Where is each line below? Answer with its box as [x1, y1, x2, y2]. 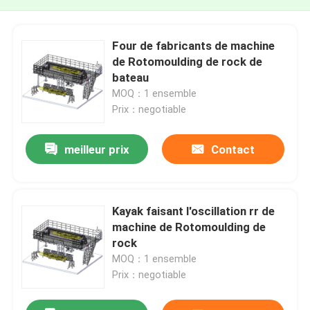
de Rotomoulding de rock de [112, 54, 263, 69]
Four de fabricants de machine [112, 38, 275, 53]
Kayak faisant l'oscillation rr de [112, 203, 275, 218]
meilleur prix [64, 143, 129, 157]
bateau [112, 70, 149, 84]
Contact [210, 143, 255, 157]
